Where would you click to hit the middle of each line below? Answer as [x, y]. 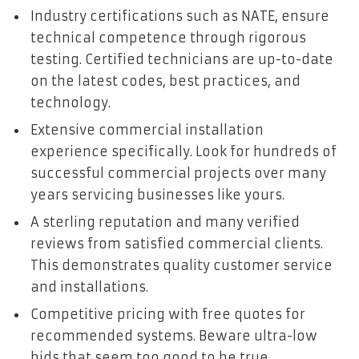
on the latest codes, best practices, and [165, 81]
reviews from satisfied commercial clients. [177, 243]
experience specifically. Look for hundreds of [184, 151]
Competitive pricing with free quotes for [168, 314]
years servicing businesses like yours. [157, 194]
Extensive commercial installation [147, 129]
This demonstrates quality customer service [182, 265]
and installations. [89, 286]
